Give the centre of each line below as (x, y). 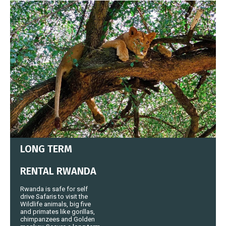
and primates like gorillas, (58, 211)
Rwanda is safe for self (54, 189)
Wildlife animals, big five (55, 204)
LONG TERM (46, 149)
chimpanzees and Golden (58, 219)
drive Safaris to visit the (54, 196)
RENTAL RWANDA (58, 171)
